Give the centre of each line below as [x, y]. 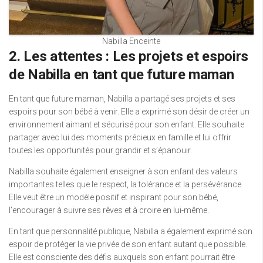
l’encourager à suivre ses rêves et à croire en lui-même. [109, 210]
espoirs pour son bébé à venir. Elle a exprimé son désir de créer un [129, 112]
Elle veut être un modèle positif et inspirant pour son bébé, [114, 198]
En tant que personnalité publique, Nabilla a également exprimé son [131, 232]
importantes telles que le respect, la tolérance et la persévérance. [126, 185]
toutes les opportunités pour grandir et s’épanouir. [100, 151]
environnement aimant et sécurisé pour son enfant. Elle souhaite [127, 125]
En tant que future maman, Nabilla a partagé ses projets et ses [122, 99]
